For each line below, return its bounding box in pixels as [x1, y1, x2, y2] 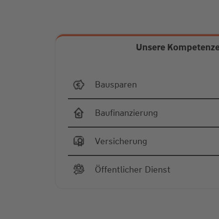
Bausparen [95, 79, 137, 90]
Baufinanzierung [95, 107, 158, 119]
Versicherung [95, 135, 147, 147]
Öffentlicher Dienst [95, 164, 171, 175]
